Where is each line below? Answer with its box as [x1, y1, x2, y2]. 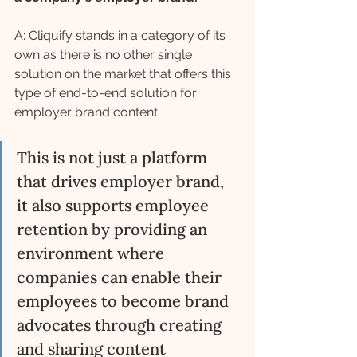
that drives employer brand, [17, 171, 228, 192]
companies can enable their [17, 267, 226, 288]
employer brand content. [14, 104, 163, 120]
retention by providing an [17, 219, 211, 240]
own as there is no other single [14, 47, 195, 63]
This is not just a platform [17, 147, 211, 168]
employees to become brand [17, 291, 233, 312]
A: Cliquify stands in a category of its [14, 28, 229, 44]
